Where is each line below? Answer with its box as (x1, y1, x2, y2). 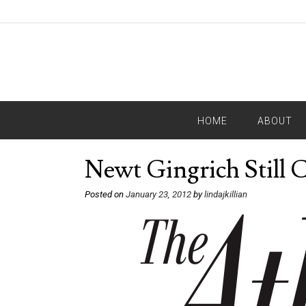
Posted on (85, 189, 126, 199)
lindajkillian (204, 189, 247, 199)
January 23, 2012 (126, 189, 191, 199)
